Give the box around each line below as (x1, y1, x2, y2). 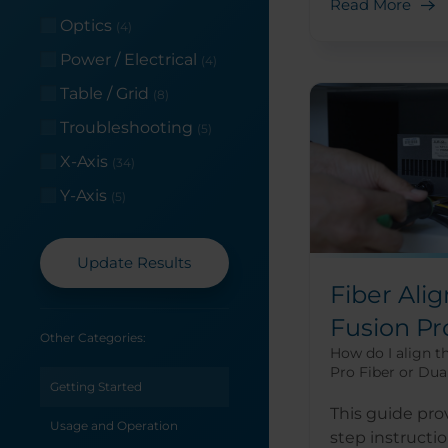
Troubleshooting (56, 118, 197, 138)
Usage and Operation (50, 418, 178, 434)
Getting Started (50, 379, 142, 395)
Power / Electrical (56, 50, 201, 70)
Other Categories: (40, 330, 146, 346)
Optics (56, 16, 116, 36)
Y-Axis (56, 186, 111, 206)
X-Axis (56, 152, 112, 172)
